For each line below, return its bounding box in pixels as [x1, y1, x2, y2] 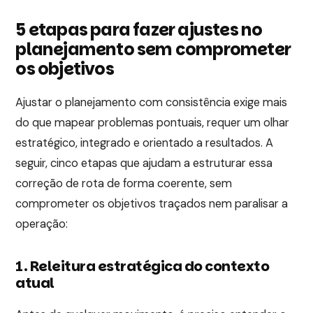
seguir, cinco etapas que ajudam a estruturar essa [15, 156, 273, 171]
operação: [15, 217, 68, 232]
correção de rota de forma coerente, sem [15, 176, 233, 191]
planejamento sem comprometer [15, 38, 291, 61]
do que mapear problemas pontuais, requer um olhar [15, 115, 290, 131]
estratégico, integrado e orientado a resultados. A [15, 136, 274, 151]
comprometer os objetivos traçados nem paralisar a [15, 196, 289, 212]
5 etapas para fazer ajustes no [15, 18, 263, 42]
